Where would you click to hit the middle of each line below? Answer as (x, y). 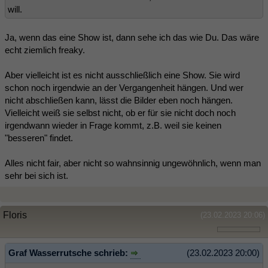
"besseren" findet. (39, 138)
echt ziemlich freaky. (45, 50)
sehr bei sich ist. (36, 175)
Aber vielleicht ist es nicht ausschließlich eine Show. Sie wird (122, 75)
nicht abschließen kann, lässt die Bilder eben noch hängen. (119, 100)
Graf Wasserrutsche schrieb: (69, 252)
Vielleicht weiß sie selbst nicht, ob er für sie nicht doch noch (120, 112)
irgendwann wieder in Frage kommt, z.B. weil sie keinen (113, 125)
